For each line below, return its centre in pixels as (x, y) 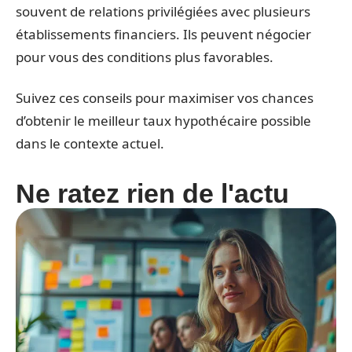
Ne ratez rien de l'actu (152, 193)
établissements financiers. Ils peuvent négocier (163, 34)
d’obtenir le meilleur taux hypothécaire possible (163, 120)
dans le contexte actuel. (90, 143)
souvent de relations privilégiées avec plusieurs (163, 11)
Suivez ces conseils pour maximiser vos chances (165, 97)
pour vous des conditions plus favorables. (145, 57)
